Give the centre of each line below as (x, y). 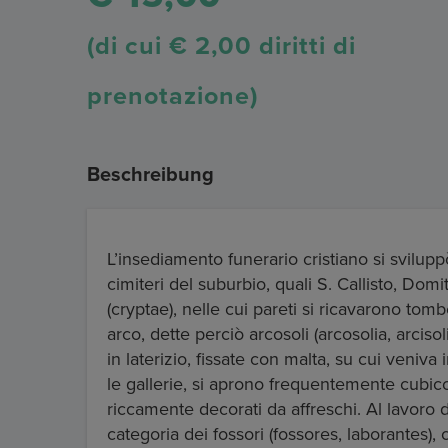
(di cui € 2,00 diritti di (221, 46)
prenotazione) (172, 96)
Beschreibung (150, 175)
